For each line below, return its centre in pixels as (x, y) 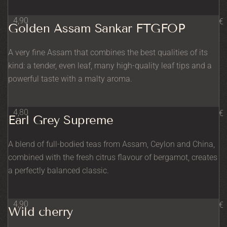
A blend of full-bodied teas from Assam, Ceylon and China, (111, 144)
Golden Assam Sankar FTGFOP (97, 28)
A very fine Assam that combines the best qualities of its (108, 52)
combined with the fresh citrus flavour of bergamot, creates (113, 157)
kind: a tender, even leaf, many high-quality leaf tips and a (110, 65)
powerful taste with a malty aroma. (70, 79)
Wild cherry (41, 211)
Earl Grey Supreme (61, 120)
